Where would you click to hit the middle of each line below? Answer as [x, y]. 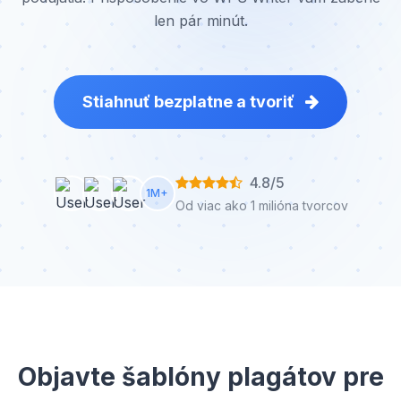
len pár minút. [200, 21]
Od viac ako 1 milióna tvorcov [261, 205]
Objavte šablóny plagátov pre [200, 377]
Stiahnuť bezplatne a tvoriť [190, 102]
